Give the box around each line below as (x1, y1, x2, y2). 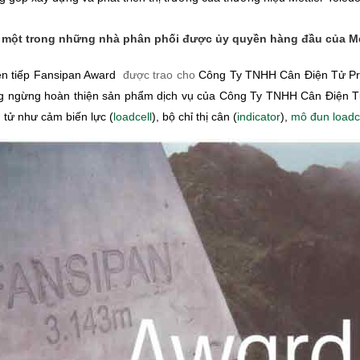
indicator (237, 110, 280, 124)
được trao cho (119, 68, 195, 82)
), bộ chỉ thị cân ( (152, 110, 237, 124)
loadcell (113, 110, 152, 124)
